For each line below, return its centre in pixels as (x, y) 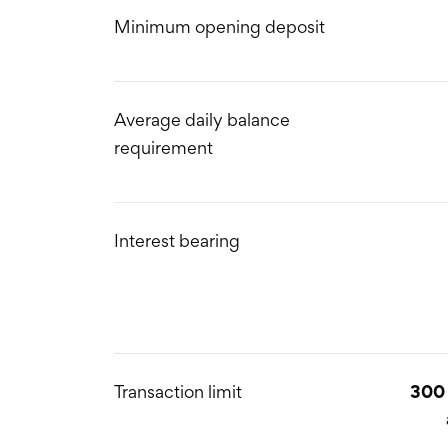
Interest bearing (177, 240)
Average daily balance (202, 119)
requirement (163, 147)
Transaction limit (178, 391)
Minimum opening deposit (219, 26)
